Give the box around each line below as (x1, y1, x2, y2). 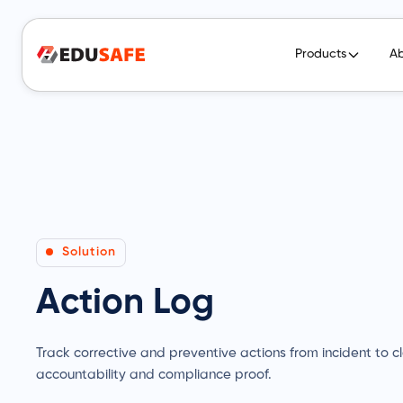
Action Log (36, 283, 214, 322)
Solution (62, 245, 116, 259)
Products (295, 48, 346, 61)
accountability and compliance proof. (36, 367, 272, 382)
